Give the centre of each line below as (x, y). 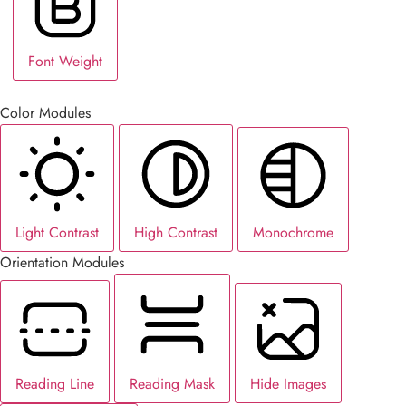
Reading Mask (172, 383)
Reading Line (55, 383)
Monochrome (293, 232)
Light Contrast (57, 232)
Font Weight (65, 61)
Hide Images (288, 383)
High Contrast (176, 232)
